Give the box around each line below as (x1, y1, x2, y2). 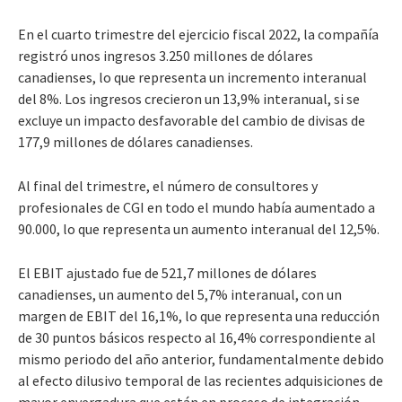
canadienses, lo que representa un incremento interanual (18, 67, 367, 86)
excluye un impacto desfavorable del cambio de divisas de (18, 110, 365, 129)
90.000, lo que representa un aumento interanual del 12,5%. (18, 219, 380, 238)
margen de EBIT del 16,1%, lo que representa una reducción (18, 306, 380, 325)
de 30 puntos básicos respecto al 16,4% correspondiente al (18, 328, 376, 346)
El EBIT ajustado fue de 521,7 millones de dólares (18, 263, 317, 282)
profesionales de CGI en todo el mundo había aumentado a (18, 197, 375, 216)
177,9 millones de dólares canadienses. (18, 132, 253, 151)
